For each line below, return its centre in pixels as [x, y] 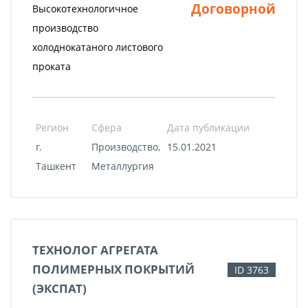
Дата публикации [208, 128]
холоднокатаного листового [98, 47]
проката [52, 66]
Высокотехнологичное [85, 9]
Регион [52, 128]
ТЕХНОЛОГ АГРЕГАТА [95, 250]
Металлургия [123, 166]
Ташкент [56, 166]
